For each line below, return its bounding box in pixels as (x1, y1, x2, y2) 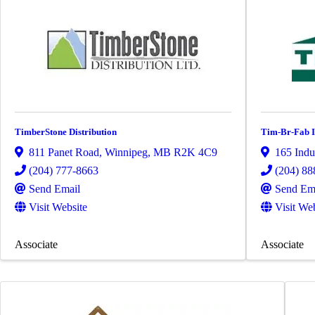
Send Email (29, 183, 80, 195)
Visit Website (29, 201, 87, 214)
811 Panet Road (29, 146, 99, 159)
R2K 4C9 (174, 146, 217, 159)
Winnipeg (105, 146, 148, 159)
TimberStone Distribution (15, 126, 117, 137)
